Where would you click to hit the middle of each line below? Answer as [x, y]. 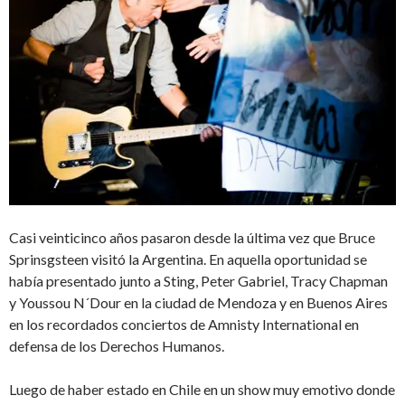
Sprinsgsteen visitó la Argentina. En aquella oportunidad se [188, 259]
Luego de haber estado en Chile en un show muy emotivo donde [202, 390]
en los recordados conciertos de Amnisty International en [184, 325]
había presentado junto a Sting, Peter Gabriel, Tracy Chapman [198, 281]
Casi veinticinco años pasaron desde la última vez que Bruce [192, 238]
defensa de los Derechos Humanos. [117, 346]
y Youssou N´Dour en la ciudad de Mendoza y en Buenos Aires [198, 303]
